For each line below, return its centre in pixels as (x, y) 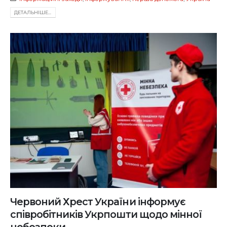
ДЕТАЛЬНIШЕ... (33, 13)
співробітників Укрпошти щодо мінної (106, 215)
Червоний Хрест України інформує (98, 202)
